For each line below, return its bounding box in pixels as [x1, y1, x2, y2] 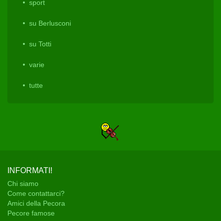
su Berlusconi [29, 19, 71, 28]
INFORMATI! [7, 166, 52, 175]
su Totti [29, 40, 51, 48]
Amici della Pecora [7, 199, 65, 208]
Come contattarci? [7, 189, 65, 198]
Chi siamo [7, 180, 38, 188]
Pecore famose [7, 209, 55, 218]
